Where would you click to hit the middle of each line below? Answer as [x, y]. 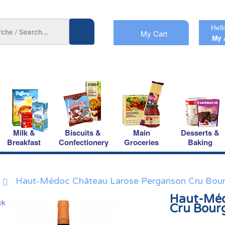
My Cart [154, 33]
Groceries [141, 142]
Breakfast [24, 142]
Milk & [24, 133]
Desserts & [200, 133]
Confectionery [84, 142]
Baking [200, 142]
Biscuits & [83, 133]
